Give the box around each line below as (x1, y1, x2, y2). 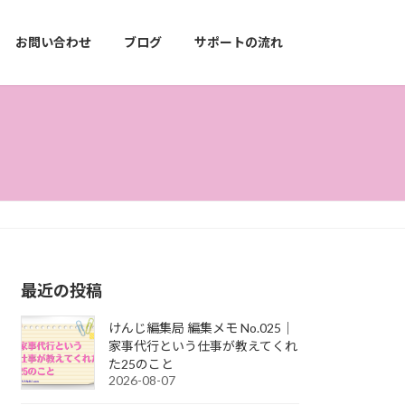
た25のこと (108, 355, 174, 372)
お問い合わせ (15, 34, 91, 51)
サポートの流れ (194, 34, 283, 51)
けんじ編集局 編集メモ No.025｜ (108, 319, 295, 335)
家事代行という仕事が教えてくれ (108, 337, 298, 353)
